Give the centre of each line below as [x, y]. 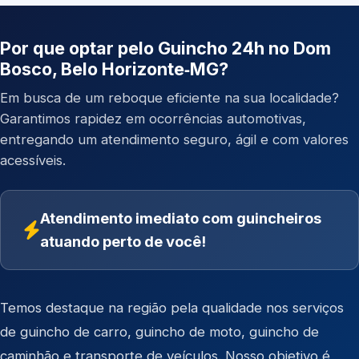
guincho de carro [74, 332]
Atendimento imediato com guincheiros [181, 218]
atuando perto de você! [123, 241]
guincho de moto [188, 332]
